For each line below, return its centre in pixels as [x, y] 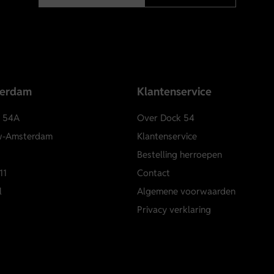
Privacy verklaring [174, 210]
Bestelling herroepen [180, 155]
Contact [154, 173]
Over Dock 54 [166, 118]
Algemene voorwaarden [186, 191]
